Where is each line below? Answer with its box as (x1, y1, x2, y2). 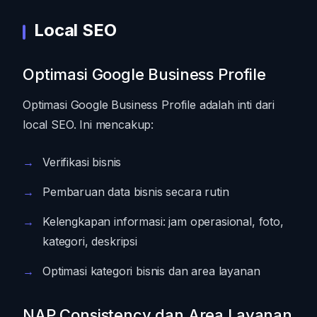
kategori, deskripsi (42, 234, 137, 248)
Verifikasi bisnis (42, 154, 122, 169)
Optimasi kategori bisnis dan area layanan (42, 263, 260, 278)
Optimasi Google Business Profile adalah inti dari (23, 97, 275, 112)
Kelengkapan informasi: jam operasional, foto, (42, 214, 284, 229)
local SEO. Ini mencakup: (23, 117, 154, 132)
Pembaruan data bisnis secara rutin (42, 184, 229, 199)
